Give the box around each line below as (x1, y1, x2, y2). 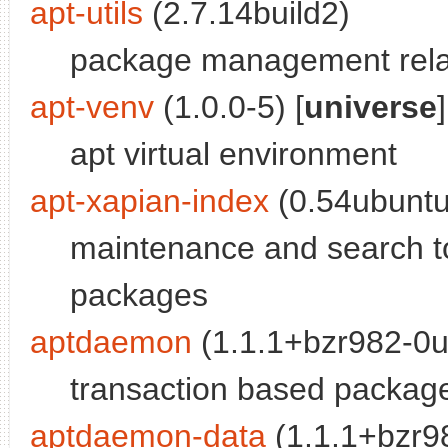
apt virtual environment (70, 136, 397, 173)
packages (70, 277, 208, 314)
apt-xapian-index (30, 183, 269, 220)
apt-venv (30, 89, 154, 126)
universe (304, 89, 437, 126)
